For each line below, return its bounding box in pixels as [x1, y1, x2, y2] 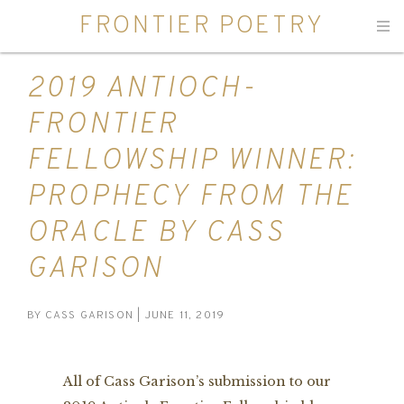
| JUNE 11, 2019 [133, 308, 225, 323]
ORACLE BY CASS [27, 216, 285, 252]
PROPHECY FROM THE [27, 179, 354, 216]
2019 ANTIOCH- [27, 71, 257, 108]
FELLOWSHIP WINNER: [27, 143, 356, 180]
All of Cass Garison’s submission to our [63, 373, 331, 390]
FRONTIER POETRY [78, 11, 326, 41]
